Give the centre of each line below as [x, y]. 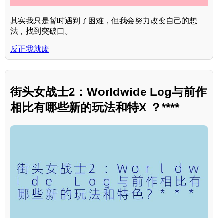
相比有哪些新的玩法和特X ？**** [95, 108]
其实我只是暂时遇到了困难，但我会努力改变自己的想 [104, 20]
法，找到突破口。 [41, 31]
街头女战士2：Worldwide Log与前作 [109, 92]
